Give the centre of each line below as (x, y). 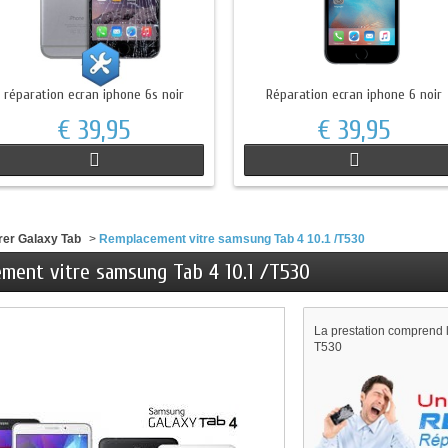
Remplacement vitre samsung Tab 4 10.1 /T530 (232, 239)
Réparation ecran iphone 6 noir (354, 94)
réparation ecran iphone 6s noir (94, 94)
